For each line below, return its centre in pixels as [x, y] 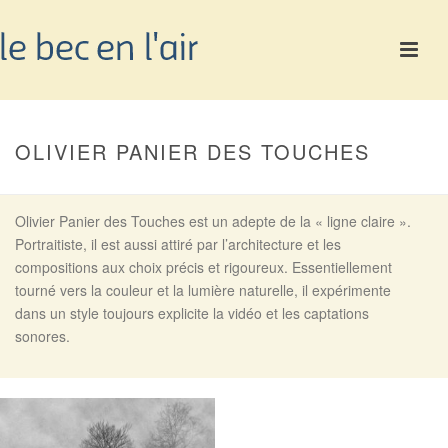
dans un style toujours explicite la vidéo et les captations [192, 313]
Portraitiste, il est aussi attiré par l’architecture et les [178, 244]
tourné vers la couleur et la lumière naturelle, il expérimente [203, 290]
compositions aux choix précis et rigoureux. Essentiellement [203, 267]
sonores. [42, 336]
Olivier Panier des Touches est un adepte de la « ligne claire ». [213, 221]
